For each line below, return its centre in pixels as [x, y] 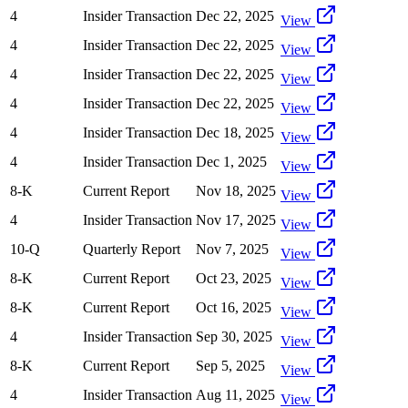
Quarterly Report [132, 249]
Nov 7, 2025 [232, 249]
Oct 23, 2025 [234, 278]
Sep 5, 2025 [230, 365]
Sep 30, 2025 [234, 336]
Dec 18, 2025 [235, 132]
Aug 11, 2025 [235, 394]
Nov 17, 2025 [236, 219]
